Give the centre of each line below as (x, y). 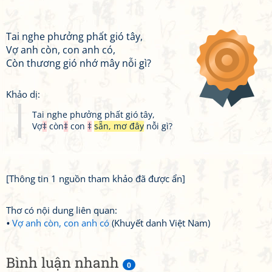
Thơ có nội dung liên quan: (62, 210)
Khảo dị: (23, 94)
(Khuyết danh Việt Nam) (160, 223)
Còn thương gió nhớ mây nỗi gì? (79, 63)
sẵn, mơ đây (119, 126)
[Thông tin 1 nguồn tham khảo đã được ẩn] (96, 178)
